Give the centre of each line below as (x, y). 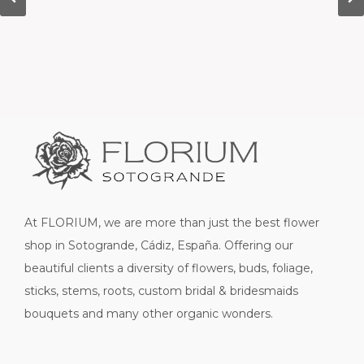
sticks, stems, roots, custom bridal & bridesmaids (161, 291)
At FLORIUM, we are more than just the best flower (172, 223)
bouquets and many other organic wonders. (149, 314)
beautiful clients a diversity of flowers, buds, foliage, (169, 269)
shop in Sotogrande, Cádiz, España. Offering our (159, 246)
